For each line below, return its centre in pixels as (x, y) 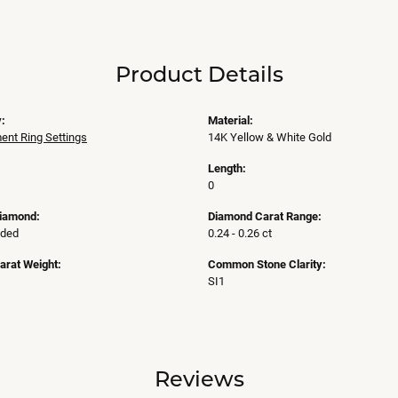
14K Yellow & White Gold (270, 137)
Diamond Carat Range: (265, 216)
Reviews (199, 378)
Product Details (199, 74)
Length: (227, 168)
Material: (231, 120)
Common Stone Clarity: (267, 264)
